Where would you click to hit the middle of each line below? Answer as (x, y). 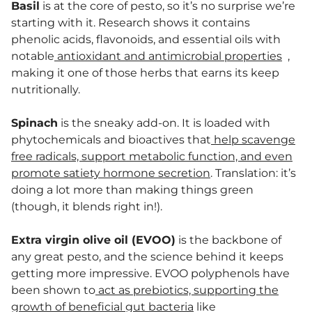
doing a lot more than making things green (132, 189)
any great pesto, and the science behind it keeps (147, 256)
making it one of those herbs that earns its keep (145, 72)
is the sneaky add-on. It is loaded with (164, 123)
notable (33, 56)
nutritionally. (46, 89)
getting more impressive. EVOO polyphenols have (150, 273)
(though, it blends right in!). (88, 206)
